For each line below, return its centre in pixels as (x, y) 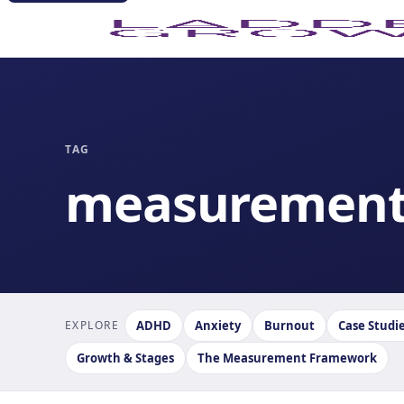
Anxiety (218, 326)
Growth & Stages (125, 358)
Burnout (290, 326)
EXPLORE (92, 325)
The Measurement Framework (287, 358)
